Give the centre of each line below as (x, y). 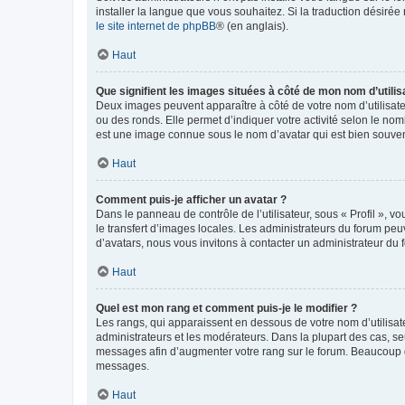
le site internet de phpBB (156, 26)
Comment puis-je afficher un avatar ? (191, 200)
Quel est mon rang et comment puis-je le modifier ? (226, 308)
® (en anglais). (252, 26)
